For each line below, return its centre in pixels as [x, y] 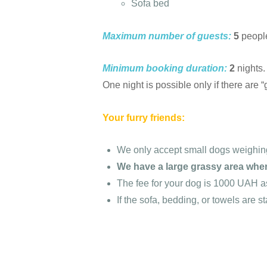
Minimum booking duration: [165, 69]
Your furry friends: [144, 117]
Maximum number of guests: [167, 36]
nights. [250, 69]
